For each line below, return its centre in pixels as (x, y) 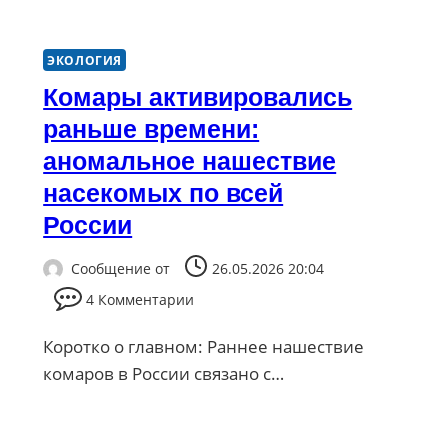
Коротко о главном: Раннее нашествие (204, 347)
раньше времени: (151, 128)
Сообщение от (121, 269)
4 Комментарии (140, 300)
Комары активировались (198, 96)
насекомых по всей (163, 192)
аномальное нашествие (190, 160)
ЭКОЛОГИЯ (84, 59)
